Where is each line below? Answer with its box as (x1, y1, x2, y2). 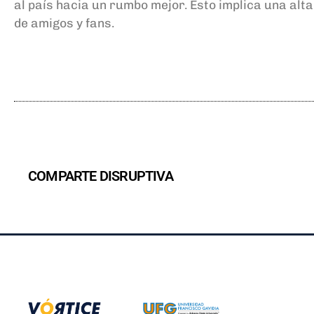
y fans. (76, 15, 114, 31)
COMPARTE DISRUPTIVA (28, 168, 173, 185)
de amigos (14, 15, 76, 31)
